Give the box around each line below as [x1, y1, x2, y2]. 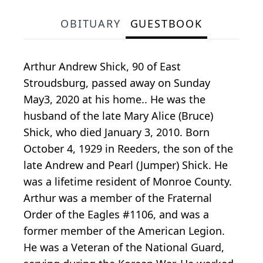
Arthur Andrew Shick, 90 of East [23, 59, 181, 74]
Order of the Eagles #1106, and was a [23, 207, 209, 222]
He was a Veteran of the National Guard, [23, 240, 224, 255]
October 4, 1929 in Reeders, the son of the [23, 141, 233, 156]
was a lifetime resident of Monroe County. [23, 174, 232, 189]
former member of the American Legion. [23, 224, 225, 238]
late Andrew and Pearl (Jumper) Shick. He [23, 158, 228, 173]
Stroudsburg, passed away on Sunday [23, 76, 210, 90]
